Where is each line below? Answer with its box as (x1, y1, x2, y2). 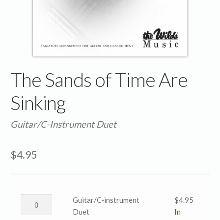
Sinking (10, 90, 66, 114)
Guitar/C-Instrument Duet (10, 118, 117, 130)
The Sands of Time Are (10, 67, 188, 91)
